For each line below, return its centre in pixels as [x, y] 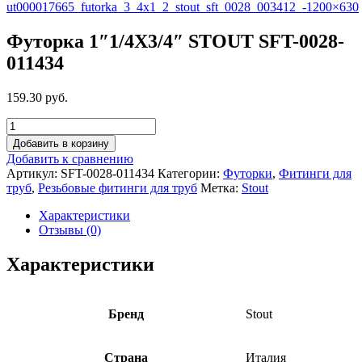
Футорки [248, 173]
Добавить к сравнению [70, 158]
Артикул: [34, 173]
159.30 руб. [37, 97]
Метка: [221, 187]
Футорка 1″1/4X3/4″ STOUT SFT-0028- [175, 41]
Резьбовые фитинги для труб [118, 187]
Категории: [190, 173]
